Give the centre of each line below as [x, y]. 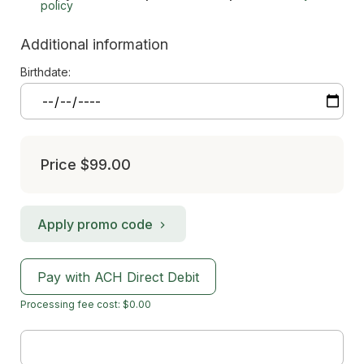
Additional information [94, 44]
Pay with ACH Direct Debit [118, 277]
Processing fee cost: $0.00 [86, 304]
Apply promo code [95, 224]
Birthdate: [45, 72]
